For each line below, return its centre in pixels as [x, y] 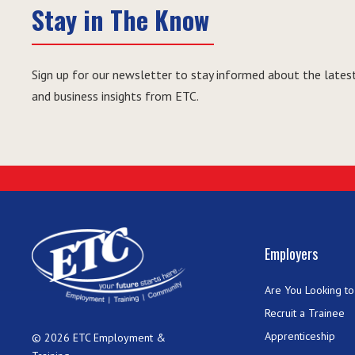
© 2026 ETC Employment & [99, 337]
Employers [292, 253]
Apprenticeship [300, 336]
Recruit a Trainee [305, 313]
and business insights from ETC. [116, 96]
